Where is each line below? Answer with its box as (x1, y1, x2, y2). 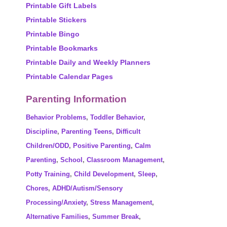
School (60, 156, 83, 164)
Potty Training (26, 170, 70, 178)
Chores (26, 184, 48, 192)
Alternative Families (26, 213, 88, 220)
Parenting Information (26, 94, 127, 104)
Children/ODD (26, 142, 69, 149)
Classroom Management (87, 156, 163, 164)
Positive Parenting (73, 142, 131, 149)
